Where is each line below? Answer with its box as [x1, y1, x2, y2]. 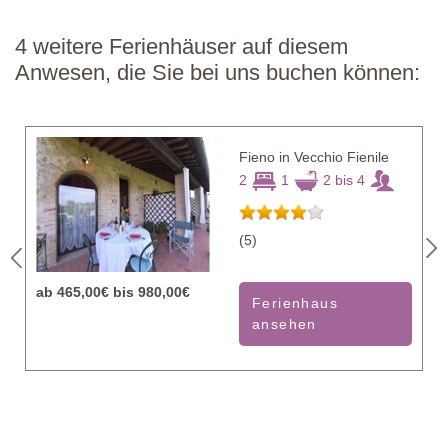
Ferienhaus [252, 294, 339, 311]
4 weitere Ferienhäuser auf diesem [15, 33, 348, 59]
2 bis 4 [323, 171, 365, 188]
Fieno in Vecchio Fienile [239, 148, 389, 165]
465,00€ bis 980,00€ [57, 283, 190, 300]
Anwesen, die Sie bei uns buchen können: [15, 59, 420, 85]
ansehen [252, 315, 317, 332]
